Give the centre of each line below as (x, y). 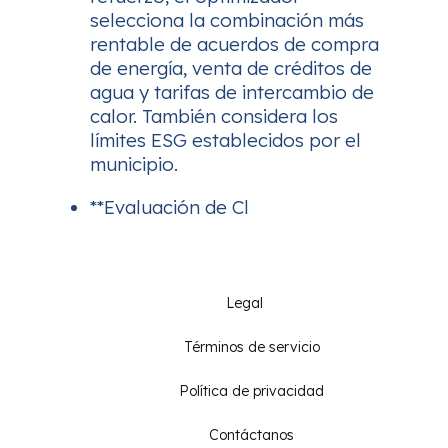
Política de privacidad (251, 390)
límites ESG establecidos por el (225, 140)
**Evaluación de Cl (169, 206)
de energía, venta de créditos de (231, 68)
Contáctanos (251, 434)
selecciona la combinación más (227, 20)
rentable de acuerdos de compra (234, 44)
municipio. (134, 164)
